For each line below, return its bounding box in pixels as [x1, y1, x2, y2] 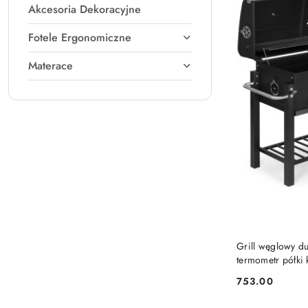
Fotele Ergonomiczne [28, 30, 131, 45]
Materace [28, 58, 73, 74]
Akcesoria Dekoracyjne [28, 1, 141, 17]
